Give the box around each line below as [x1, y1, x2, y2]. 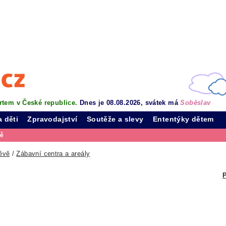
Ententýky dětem [153, 115, 214, 123]
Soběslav [180, 99, 211, 106]
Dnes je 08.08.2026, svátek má [79, 99, 181, 106]
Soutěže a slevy [86, 115, 144, 123]
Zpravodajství [27, 115, 78, 123]
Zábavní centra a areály [16, 150, 90, 157]
